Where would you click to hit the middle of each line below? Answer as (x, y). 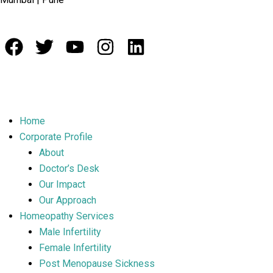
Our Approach (68, 200)
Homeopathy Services (67, 216)
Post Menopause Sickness (97, 264)
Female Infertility (75, 248)
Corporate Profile (56, 137)
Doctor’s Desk (69, 168)
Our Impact (62, 184)
